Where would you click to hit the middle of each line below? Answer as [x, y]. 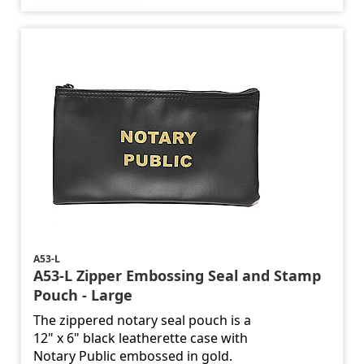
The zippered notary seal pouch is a [143, 321]
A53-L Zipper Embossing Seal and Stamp [178, 276]
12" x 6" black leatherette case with [141, 338]
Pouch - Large [83, 295]
